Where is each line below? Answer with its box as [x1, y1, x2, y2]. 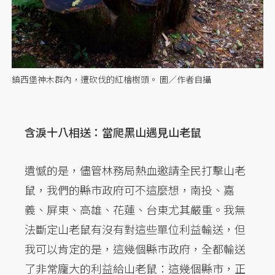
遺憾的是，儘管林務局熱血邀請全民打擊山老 [25, 162, 246, 179]
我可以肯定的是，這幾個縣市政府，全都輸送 [25, 241, 246, 257]
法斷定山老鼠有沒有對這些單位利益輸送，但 [25, 221, 246, 238]
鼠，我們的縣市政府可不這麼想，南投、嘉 [25, 182, 234, 198]
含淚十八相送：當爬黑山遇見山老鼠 [25, 124, 201, 141]
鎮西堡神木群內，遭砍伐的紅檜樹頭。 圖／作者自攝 [12, 73, 212, 86]
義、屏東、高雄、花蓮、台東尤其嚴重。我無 [25, 201, 246, 218]
